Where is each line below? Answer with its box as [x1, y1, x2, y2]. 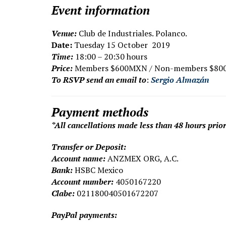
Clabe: [51, 188, 75, 199]
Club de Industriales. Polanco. [77, 28, 187, 39]
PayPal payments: [51, 209, 117, 221]
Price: [51, 63, 73, 74]
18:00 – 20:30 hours [75, 51, 147, 63]
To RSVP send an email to [51, 74, 146, 86]
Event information [51, 2, 150, 19]
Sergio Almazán [151, 74, 209, 86]
